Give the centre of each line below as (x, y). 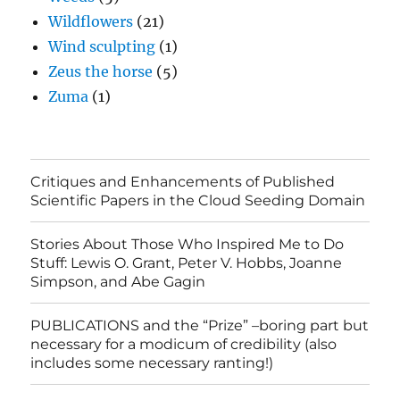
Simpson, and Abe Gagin (118, 281)
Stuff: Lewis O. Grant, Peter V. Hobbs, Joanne (187, 262)
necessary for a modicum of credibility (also (184, 344)
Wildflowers (91, 22)
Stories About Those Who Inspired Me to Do (187, 244)
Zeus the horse (101, 72)
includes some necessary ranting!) (152, 362)
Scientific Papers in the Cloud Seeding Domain (198, 200)
